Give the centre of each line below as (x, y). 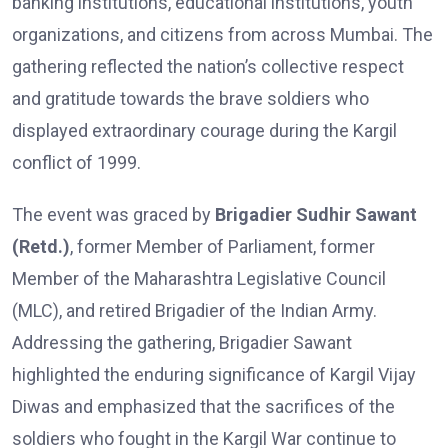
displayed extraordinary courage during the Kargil (204, 130)
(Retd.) (41, 246)
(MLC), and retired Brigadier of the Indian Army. (194, 310)
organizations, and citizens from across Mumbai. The (222, 34)
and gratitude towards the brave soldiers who (190, 98)
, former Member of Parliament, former (222, 246)
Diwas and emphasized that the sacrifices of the (203, 406)
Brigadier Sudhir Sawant (316, 214)
